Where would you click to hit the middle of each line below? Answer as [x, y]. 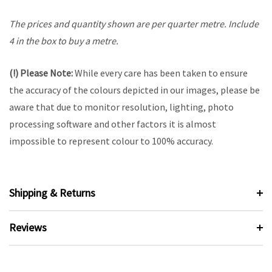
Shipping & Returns [52, 192]
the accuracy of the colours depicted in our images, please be [134, 90]
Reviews [28, 227]
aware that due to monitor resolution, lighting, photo [121, 107]
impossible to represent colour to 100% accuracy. [111, 141]
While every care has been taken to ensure [161, 73]
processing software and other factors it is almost [113, 124]
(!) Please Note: [41, 73]
